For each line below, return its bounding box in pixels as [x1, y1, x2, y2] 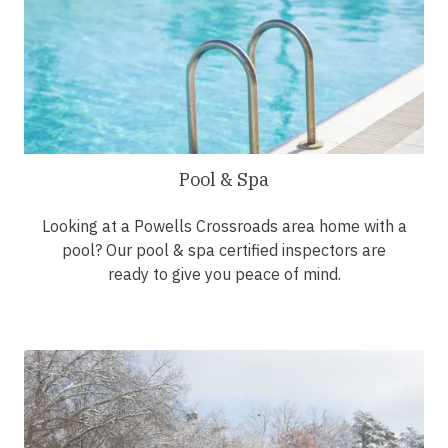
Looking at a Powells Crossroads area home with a [41, 216, 407, 237]
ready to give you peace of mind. [107, 264, 341, 285]
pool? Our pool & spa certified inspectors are [62, 240, 386, 261]
